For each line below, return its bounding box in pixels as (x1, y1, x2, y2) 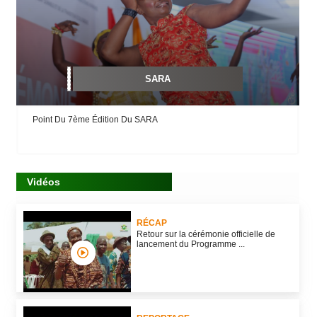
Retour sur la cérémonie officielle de (137, 229, 275, 240)
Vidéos (27, 176, 60, 188)
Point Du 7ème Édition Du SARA (33, 115, 158, 125)
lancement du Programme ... (137, 239, 245, 250)
